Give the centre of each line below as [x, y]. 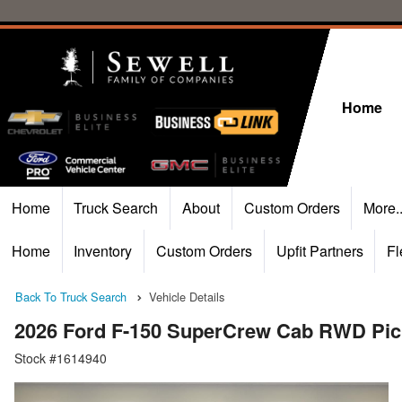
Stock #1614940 [61, 358]
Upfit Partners [319, 251]
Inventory [103, 251]
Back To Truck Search [71, 297]
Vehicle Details [187, 297]
